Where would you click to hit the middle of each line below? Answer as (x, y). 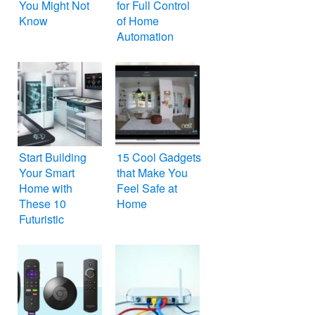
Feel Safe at (147, 188)
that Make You (152, 173)
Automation (145, 37)
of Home (138, 21)
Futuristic (41, 219)
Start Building (53, 157)
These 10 (43, 204)
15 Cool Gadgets (159, 157)
